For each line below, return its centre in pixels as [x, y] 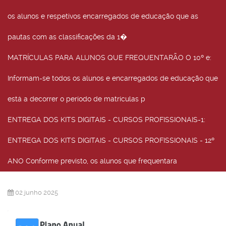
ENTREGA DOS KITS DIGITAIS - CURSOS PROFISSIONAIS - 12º [111, 140]
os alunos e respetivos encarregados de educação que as [103, 16]
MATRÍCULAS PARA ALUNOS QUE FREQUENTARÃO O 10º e [109, 58]
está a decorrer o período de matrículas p [76, 99]
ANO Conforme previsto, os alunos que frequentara [92, 161]
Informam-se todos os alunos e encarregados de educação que [113, 78]
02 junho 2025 [37, 192]
